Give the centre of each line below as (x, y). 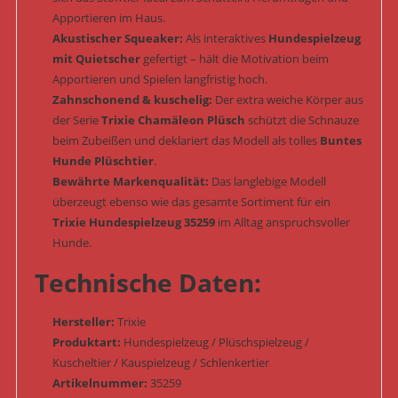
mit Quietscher (96, 59)
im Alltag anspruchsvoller (282, 223)
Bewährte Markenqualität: (130, 182)
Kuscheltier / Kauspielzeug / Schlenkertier (160, 363)
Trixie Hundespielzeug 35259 (133, 223)
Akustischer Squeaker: (117, 39)
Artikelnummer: (99, 383)
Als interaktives (225, 39)
